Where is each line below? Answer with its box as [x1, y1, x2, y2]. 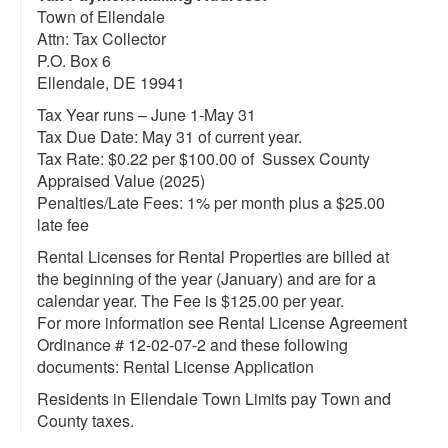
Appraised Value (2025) [37, 169, 205, 192]
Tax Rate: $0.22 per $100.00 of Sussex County [37, 147, 370, 170]
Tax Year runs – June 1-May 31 [37, 103, 256, 126]
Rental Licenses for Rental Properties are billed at [37, 245, 389, 268]
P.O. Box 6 [37, 49, 111, 72]
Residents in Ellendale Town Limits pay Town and [37, 387, 391, 410]
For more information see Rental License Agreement [37, 311, 407, 334]
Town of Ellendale [37, 5, 165, 28]
